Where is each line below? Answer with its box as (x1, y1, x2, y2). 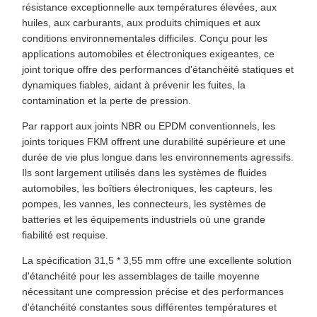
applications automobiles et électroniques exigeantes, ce (22, 48, 275, 60)
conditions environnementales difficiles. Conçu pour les (22, 33, 267, 45)
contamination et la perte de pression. (22, 95, 191, 107)
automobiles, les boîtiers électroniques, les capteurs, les (22, 183, 272, 195)
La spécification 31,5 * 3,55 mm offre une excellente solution (22, 255, 292, 267)
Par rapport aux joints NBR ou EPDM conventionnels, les (22, 120, 275, 132)
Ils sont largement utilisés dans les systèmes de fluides (22, 167, 267, 179)
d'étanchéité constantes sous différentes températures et (22, 301, 277, 313)
